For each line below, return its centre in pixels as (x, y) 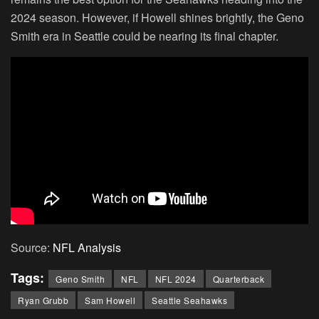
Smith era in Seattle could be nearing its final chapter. (145, 36)
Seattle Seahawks (189, 300)
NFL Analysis (87, 248)
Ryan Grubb (43, 300)
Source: (32, 248)
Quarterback (238, 279)
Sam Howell (110, 300)
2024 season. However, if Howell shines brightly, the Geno (157, 18)
